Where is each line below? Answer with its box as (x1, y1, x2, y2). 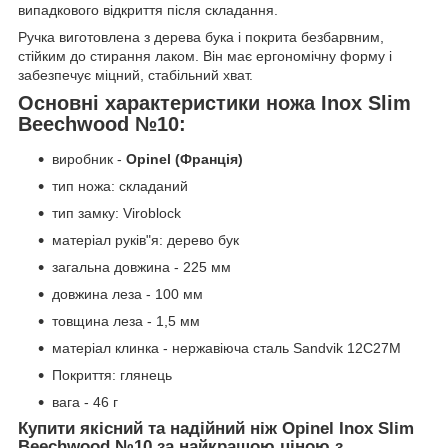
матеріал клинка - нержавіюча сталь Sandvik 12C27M (52, 340, 401, 357)
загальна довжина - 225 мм (52, 259, 231, 276)
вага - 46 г (52, 394, 118, 411)
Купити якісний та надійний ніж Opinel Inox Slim (18, 419, 414, 439)
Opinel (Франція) (126, 151, 243, 168)
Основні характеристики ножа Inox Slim (18, 91, 411, 114)
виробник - (52, 151, 126, 168)
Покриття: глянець (52, 367, 172, 384)
